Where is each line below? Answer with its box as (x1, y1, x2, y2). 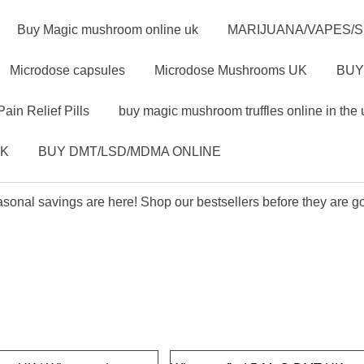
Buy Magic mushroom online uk (16, 23, 198, 37)
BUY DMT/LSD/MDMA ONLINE (37, 145, 221, 158)
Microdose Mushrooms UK (154, 63, 307, 77)
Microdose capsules (9, 63, 125, 77)
